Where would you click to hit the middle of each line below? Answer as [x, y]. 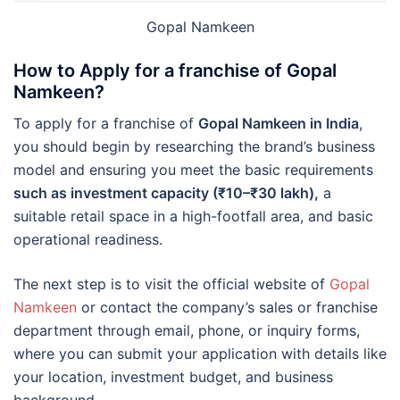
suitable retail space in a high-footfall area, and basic [193, 216]
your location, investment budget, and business [173, 376]
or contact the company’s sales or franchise [227, 307]
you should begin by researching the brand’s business [194, 146]
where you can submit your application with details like [200, 353]
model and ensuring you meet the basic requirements [193, 169]
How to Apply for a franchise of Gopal [175, 70]
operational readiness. [88, 239]
